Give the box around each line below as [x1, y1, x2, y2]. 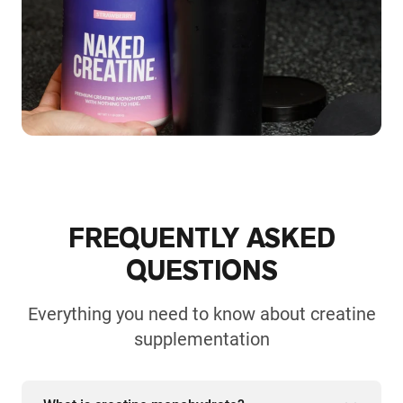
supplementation [133, 328, 270, 351]
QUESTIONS [125, 253, 278, 290]
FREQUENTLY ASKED [67, 220, 336, 257]
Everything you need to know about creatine [27, 303, 376, 326]
